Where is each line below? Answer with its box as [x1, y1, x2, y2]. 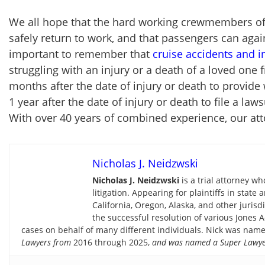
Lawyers [21, 237, 51, 248]
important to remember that [9, 47, 153, 61]
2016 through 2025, [71, 237, 152, 248]
